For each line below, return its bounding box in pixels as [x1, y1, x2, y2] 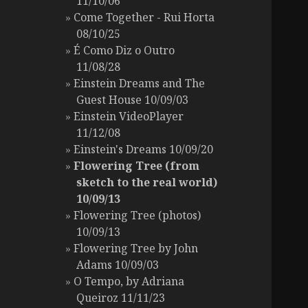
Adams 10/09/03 [76, 257, 159, 273]
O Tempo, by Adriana [74, 274, 185, 289]
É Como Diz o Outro [74, 43, 175, 58]
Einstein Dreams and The [74, 76, 206, 91]
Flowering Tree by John [74, 241, 199, 256]
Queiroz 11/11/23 [76, 290, 166, 306]
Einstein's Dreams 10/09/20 [74, 142, 214, 157]
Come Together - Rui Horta [74, 10, 215, 25]
